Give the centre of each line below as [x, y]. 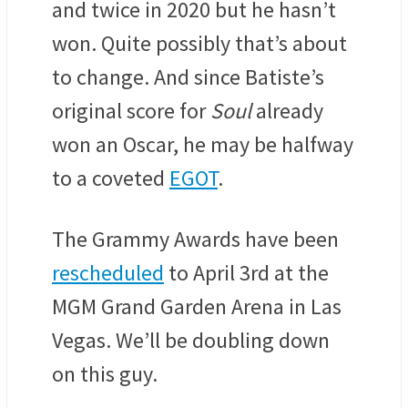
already [287, 111]
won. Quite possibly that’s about [199, 44]
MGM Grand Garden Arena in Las [197, 307]
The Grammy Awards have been [195, 240]
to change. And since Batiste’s [188, 77]
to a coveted [111, 178]
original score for [131, 111]
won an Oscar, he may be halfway [203, 145]
